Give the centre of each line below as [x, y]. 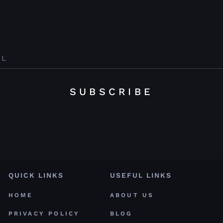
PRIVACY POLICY [44, 214]
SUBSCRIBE [111, 92]
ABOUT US [132, 195]
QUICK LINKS [36, 175]
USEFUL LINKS [141, 175]
